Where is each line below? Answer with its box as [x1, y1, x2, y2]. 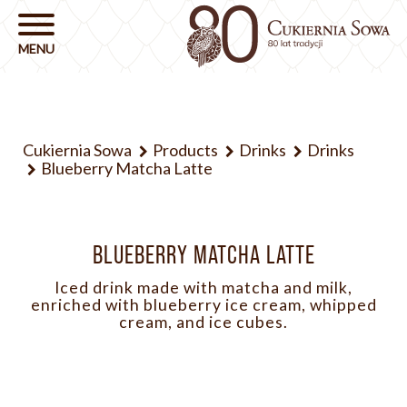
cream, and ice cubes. [119, 313, 288, 332]
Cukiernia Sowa [23, 140, 132, 160]
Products [153, 140, 218, 160]
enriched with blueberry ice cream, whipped [30, 295, 377, 314]
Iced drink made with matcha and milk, [55, 278, 352, 297]
